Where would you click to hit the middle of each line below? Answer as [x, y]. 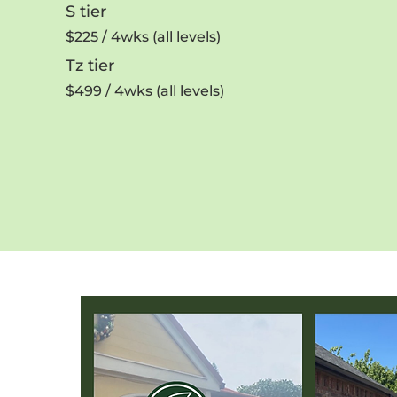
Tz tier [90, 66]
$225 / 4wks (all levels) [143, 37]
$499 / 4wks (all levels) [145, 91]
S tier [86, 12]
